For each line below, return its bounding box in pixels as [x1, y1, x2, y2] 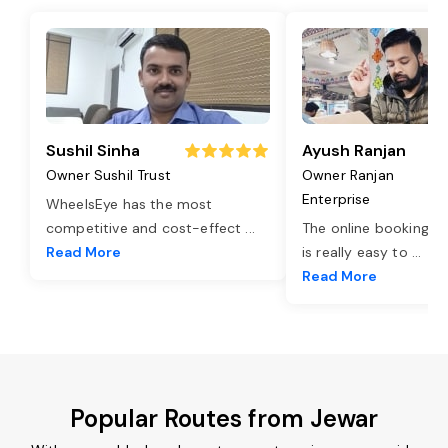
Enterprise [302, 189, 371, 208]
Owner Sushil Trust [46, 165, 171, 184]
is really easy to [302, 242, 412, 261]
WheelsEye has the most [46, 194, 213, 213]
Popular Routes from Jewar [70, 402, 378, 434]
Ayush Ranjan [302, 139, 406, 161]
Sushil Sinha [46, 139, 140, 161]
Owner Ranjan [302, 165, 394, 184]
